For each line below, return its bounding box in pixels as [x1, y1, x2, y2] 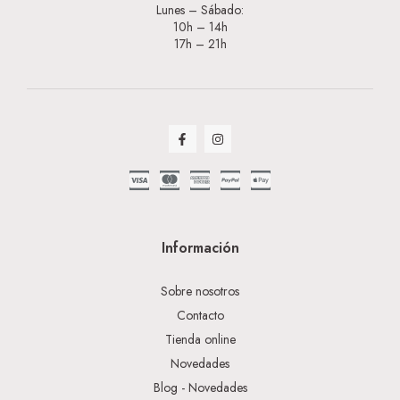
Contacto [176, 306, 224, 325]
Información [161, 237, 239, 259]
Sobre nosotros [161, 282, 239, 301]
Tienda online [164, 330, 236, 349]
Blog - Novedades [153, 379, 247, 397]
